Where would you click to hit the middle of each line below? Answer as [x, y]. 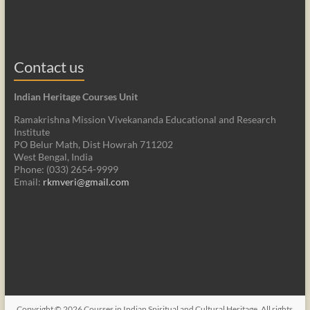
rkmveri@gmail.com [86, 181]
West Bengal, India [53, 156]
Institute [31, 131]
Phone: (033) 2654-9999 [66, 169]
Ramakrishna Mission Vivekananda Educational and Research [145, 119]
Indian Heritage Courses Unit [75, 96]
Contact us [49, 66]
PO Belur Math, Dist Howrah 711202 [93, 144]
